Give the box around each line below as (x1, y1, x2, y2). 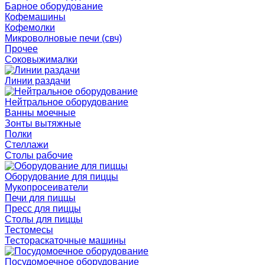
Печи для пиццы (5, 193, 76, 203)
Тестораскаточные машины (5, 235, 126, 245)
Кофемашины (5, 12, 66, 22)
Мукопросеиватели (5, 182, 88, 192)
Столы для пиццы (5, 214, 83, 224)
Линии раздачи (5, 76, 70, 86)
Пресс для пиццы (5, 203, 81, 214)
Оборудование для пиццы (5, 172, 118, 182)
